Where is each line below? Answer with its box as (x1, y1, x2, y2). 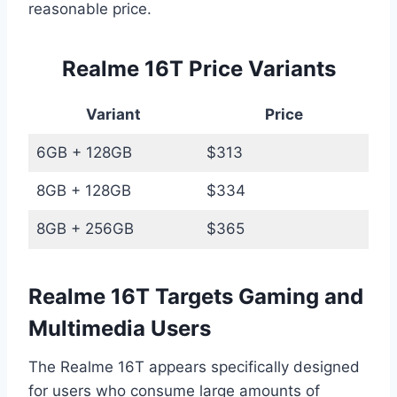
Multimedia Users (28, 315, 211, 341)
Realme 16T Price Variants (61, 55, 336, 82)
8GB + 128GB (35, 181, 131, 199)
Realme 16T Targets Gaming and (28, 283, 363, 309)
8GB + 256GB (35, 219, 134, 237)
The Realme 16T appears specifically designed (28, 357, 360, 376)
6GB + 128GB (35, 143, 132, 161)
